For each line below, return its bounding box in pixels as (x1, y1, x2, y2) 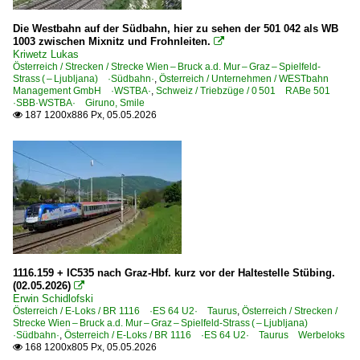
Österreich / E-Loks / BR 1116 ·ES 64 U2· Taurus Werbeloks (64, 329, 345, 341)
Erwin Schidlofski (13, 292, 93, 305)
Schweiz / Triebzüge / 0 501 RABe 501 (156, 84, 340, 96)
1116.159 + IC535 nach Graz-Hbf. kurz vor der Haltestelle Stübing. (13, 266, 335, 279)
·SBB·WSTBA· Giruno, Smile (13, 96, 145, 108)
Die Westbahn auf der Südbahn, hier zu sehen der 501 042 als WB (13, 22, 338, 35)
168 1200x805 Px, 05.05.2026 (22, 341, 157, 353)
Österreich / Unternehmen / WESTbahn (159, 72, 329, 84)
